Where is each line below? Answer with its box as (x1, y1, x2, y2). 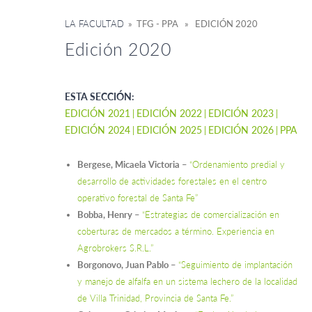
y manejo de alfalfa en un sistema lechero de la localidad (77, 276, 297, 288)
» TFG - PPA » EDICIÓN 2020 (124, 17, 258, 29)
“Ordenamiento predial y (189, 159, 285, 171)
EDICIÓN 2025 (136, 124, 202, 136)
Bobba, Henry (77, 209, 132, 221)
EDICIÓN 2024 (65, 124, 130, 136)
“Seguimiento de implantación (178, 259, 292, 271)
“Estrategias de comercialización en (142, 209, 279, 221)
